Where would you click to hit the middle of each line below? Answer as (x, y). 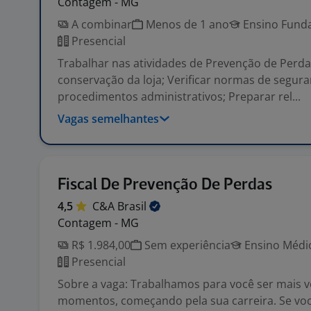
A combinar (100, 24)
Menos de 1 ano (186, 24)
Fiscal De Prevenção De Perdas (165, 185)
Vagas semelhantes (108, 119)
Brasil (133, 206)
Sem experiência (186, 245)
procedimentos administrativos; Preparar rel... (179, 96)
